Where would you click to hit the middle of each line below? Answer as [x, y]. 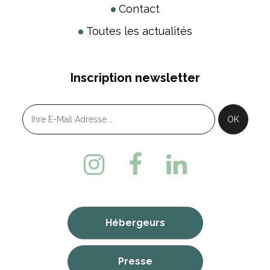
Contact [139, 8]
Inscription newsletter [135, 77]
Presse [135, 261]
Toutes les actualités [139, 31]
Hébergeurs [135, 222]
